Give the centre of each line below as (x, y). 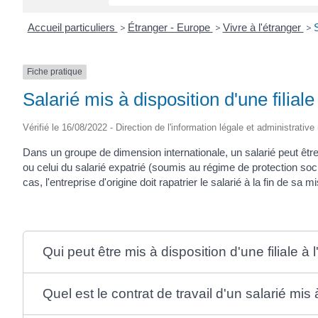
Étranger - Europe (170, 28)
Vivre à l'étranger (263, 28)
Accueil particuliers (72, 28)
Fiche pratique (55, 72)
